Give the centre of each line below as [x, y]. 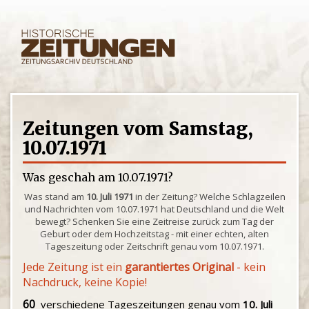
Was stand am [55, 197]
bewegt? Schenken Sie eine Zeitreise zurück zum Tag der [154, 221]
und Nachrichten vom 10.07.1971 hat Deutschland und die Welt [154, 209]
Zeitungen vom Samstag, [138, 129]
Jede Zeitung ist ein [74, 267]
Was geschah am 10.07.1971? [98, 177]
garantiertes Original [179, 267]
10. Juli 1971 [109, 197]
